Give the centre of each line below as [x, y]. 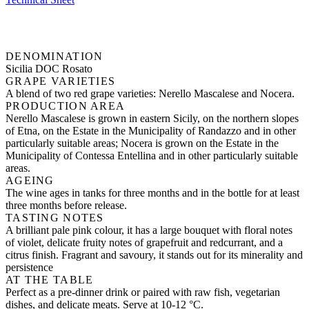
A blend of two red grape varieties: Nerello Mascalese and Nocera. [150, 94]
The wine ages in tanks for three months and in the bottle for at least [152, 193]
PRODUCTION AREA [66, 106]
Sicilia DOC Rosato [49, 69]
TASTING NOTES [55, 218]
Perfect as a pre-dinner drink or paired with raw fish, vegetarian [143, 292]
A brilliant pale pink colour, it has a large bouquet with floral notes [149, 230]
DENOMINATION [54, 57]
